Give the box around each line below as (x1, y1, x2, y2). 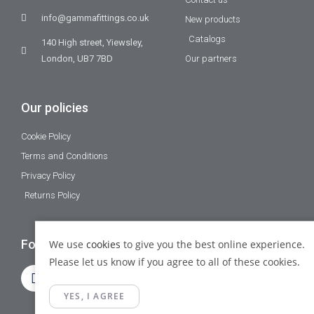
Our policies (21, 100, 88, 116)
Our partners (185, 53, 237, 64)
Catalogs (189, 34, 226, 45)
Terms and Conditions (21, 151, 108, 162)
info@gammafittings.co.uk (41, 13, 150, 23)
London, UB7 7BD (41, 53, 114, 64)
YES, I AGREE (64, 290, 125, 302)
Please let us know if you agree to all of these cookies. (49, 255, 300, 268)
